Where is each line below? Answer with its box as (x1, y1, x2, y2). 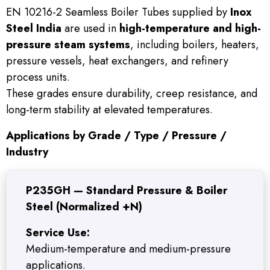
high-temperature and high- (119, 20, 261, 37)
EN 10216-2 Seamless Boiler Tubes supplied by (6, 4, 230, 20)
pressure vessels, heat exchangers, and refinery (6, 53, 228, 69)
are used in (61, 20, 119, 37)
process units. (6, 69, 70, 86)
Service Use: (26, 225, 90, 241)
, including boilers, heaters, (130, 37, 259, 53)
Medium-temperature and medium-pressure (26, 241, 231, 257)
